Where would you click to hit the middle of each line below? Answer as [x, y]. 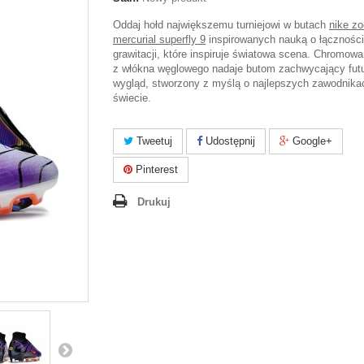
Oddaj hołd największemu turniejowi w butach [221, 25]
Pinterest [155, 169]
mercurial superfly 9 [159, 39]
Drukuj [154, 202]
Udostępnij [229, 141]
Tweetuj [153, 141]
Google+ [311, 141]
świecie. [134, 98]
